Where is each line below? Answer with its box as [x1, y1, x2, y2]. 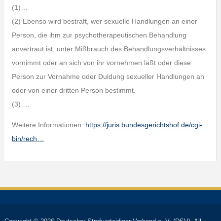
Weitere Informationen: [11, 121, 85, 129]
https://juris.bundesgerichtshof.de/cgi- [85, 121, 202, 129]
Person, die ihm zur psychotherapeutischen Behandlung [11, 31, 186, 39]
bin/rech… [11, 135, 44, 143]
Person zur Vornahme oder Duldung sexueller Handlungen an [11, 73, 204, 80]
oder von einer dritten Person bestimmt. [11, 86, 136, 94]
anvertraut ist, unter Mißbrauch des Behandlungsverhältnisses [11, 45, 206, 53]
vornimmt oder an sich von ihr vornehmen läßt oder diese [11, 59, 191, 67]
